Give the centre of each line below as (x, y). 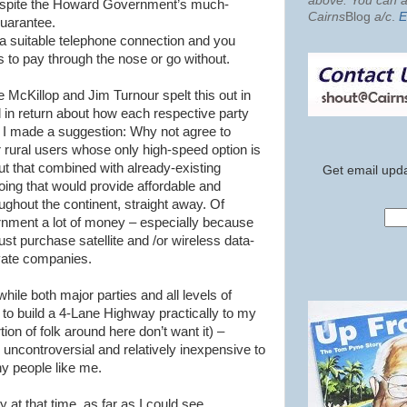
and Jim (86, 95)
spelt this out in (205, 95)
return (35, 114)
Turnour (136, 95)
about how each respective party (151, 114)
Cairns (327, 16)
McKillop (34, 95)
